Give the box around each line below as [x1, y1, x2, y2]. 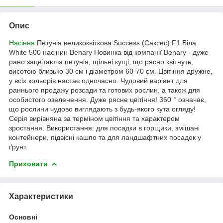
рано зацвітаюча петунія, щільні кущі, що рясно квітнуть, [9, 57, 193, 66]
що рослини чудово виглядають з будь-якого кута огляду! [9, 105, 196, 113]
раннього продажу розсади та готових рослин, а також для [9, 86, 200, 94]
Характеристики [9, 192, 73, 201]
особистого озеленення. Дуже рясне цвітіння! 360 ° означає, [9, 95, 206, 104]
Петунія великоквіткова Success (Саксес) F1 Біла [35, 38, 196, 47]
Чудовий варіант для [120, 76, 188, 85]
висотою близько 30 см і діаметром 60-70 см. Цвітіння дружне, [9, 67, 213, 75]
